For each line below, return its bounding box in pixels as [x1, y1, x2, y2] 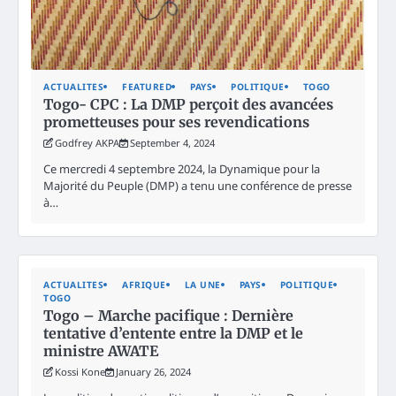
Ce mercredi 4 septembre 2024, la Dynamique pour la [43, 160, 320, 177]
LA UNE [184, 278, 221, 291]
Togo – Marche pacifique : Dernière [43, 306, 293, 324]
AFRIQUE [122, 278, 166, 291]
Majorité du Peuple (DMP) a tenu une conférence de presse [43, 177, 352, 194]
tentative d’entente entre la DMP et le [43, 324, 303, 342]
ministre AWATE [43, 341, 158, 360]
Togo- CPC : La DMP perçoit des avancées [43, 95, 333, 113]
